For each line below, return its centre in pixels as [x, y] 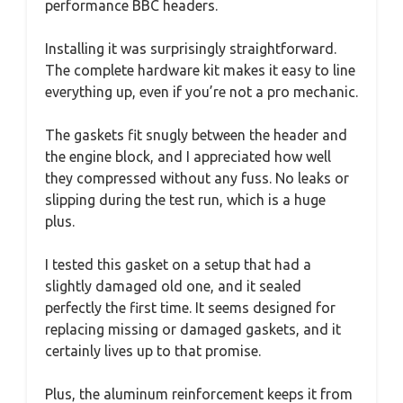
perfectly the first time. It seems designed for [190, 308]
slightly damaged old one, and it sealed [173, 287]
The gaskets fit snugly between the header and [196, 135]
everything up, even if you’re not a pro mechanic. [201, 92]
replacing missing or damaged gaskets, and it [193, 330]
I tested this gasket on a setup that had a [178, 265]
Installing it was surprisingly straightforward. [191, 49]
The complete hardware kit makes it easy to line [200, 71]
